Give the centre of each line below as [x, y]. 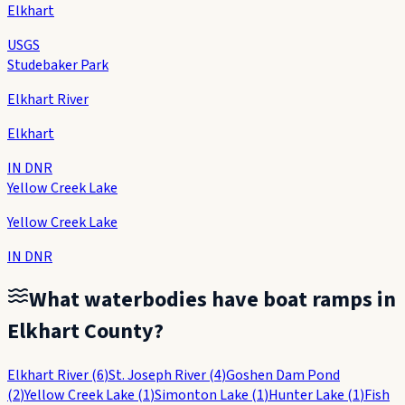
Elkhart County [80, 332]
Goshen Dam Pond [283, 376]
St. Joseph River [157, 376]
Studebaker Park [58, 65]
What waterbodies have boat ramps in [212, 300]
